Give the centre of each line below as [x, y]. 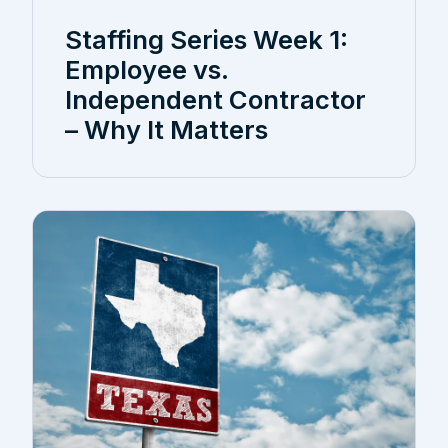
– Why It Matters [166, 130]
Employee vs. [146, 70]
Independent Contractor [215, 100]
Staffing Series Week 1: [206, 40]
